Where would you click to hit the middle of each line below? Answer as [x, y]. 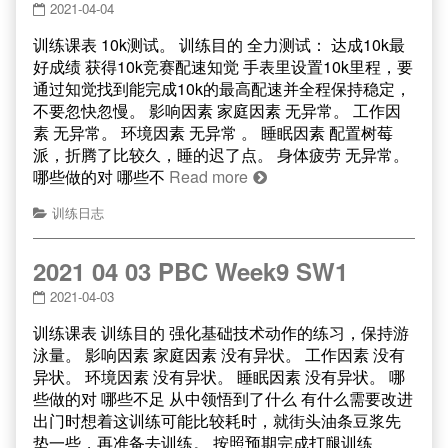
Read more [208, 176]
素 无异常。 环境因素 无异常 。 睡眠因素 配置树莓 [213, 132]
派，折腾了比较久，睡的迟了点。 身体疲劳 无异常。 [221, 154]
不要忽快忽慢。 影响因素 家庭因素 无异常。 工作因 [217, 110]
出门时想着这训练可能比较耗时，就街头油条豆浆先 [217, 420]
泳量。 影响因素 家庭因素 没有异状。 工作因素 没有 [219, 354]
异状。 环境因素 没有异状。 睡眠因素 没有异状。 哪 [219, 376]
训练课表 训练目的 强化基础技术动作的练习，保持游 [221, 332]
